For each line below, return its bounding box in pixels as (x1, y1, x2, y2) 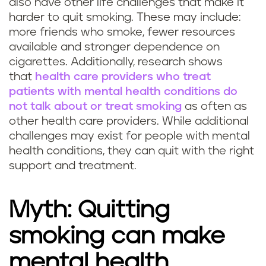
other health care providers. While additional (9, 116, 249, 128)
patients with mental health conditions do (9, 86, 237, 98)
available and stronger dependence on (9, 42, 220, 53)
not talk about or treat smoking (9, 101, 182, 113)
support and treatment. (9, 160, 137, 172)
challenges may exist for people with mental (9, 131, 250, 142)
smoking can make (9, 224, 225, 249)
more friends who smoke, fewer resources (9, 27, 235, 39)
